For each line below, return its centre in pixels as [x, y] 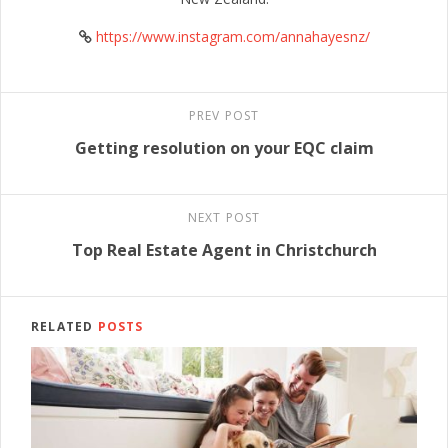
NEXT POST [224, 218]
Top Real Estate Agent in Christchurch [224, 250]
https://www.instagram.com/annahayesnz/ [232, 37]
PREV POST [224, 116]
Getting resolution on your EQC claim [224, 148]
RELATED [64, 327]
